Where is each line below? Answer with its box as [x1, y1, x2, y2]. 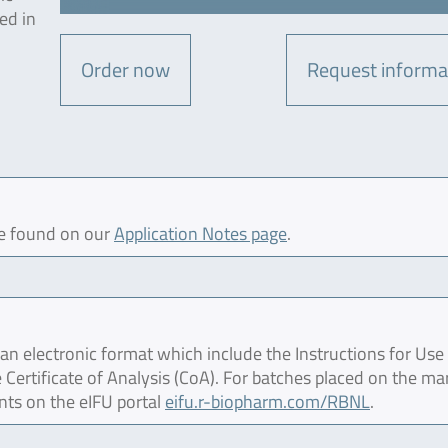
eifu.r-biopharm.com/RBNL [165, 388, 370, 415]
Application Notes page [114, 220, 287, 247]
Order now [81, 53, 171, 85]
